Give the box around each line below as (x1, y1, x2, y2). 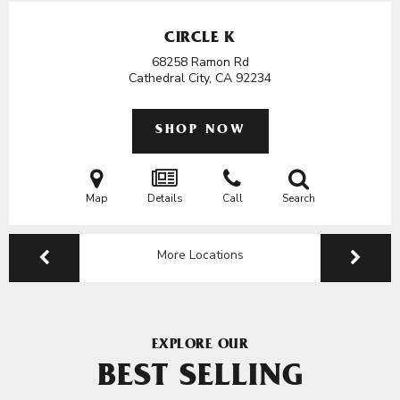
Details (146, 191, 183, 205)
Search (281, 191, 315, 205)
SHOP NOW (155, 124, 245, 137)
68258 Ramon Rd (151, 54, 249, 71)
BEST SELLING (96, 363, 304, 396)
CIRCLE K (164, 31, 236, 47)
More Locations (156, 246, 244, 263)
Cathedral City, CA (129, 70, 236, 87)
